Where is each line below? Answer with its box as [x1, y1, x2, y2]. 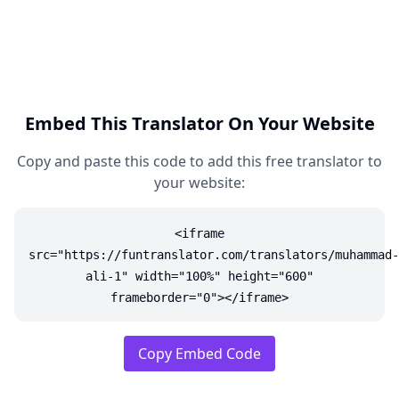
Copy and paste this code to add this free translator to [17, 151, 382, 171]
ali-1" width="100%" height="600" [85, 269, 313, 283]
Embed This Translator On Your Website [24, 111, 375, 135]
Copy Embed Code [138, 344, 261, 363]
